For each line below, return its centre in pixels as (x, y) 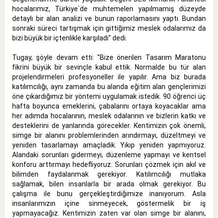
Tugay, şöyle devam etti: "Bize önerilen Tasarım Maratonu (109, 58)
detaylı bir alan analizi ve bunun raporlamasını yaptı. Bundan (109, 19)
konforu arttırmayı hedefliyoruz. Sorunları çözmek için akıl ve (109, 165)
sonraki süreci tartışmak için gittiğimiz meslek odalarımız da (109, 28)
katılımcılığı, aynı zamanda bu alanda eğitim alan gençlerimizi (109, 87)
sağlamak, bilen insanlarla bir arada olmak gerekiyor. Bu (109, 184)
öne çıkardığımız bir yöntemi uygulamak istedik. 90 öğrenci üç (109, 97)
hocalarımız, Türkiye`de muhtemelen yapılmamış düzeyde (109, 9)
